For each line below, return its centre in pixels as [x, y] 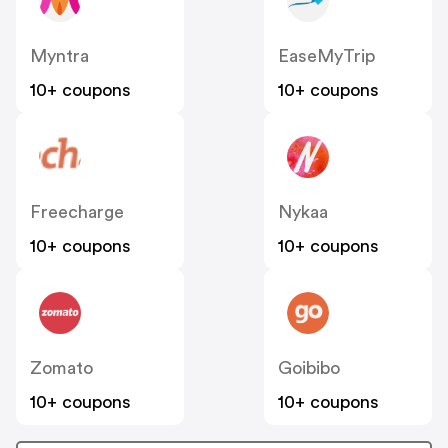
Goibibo [309, 367]
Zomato [61, 367]
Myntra [59, 55]
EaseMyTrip [326, 55]
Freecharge [77, 211]
